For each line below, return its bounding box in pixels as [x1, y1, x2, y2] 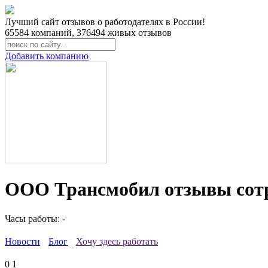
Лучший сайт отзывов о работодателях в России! [5, 17, 205, 27]
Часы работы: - [5, 213, 65, 224]
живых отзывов [105, 28, 172, 38]
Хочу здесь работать [76, 236, 158, 246]
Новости [5, 236, 40, 246]
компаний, [29, 28, 77, 38]
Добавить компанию [5, 51, 89, 61]
